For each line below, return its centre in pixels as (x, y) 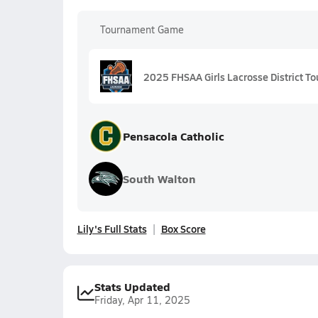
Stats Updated (132, 286)
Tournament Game (142, 29)
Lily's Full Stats (112, 229)
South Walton (159, 179)
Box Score (183, 229)
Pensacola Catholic (173, 136)
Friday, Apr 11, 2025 (142, 300)
